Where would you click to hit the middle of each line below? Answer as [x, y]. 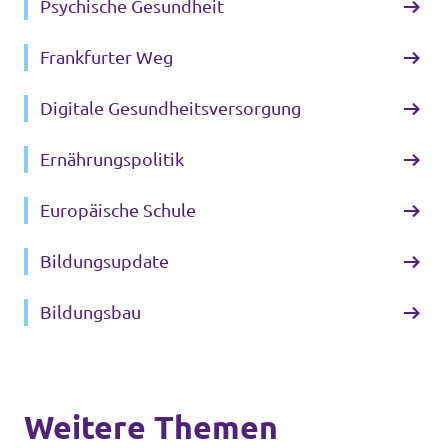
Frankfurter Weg [106, 57]
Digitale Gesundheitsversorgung [170, 108]
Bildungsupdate [104, 261]
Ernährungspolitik [112, 159]
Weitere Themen [151, 427]
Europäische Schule [118, 210]
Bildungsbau [90, 312]
